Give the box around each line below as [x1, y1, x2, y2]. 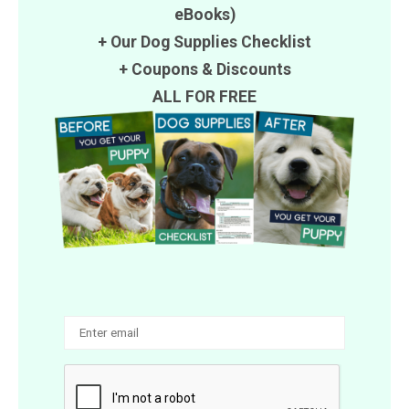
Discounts [215, 59, 291, 79]
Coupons [131, 59, 198, 79]
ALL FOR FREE [152, 87, 257, 106]
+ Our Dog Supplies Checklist [98, 32, 311, 51]
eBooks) [173, 5, 236, 24]
